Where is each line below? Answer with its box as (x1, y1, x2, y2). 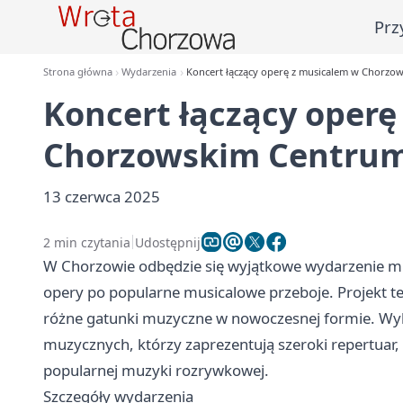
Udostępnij (135, 233, 201, 251)
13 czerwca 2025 (43, 186, 160, 207)
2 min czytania (43, 233, 130, 251)
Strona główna (43, 65, 112, 78)
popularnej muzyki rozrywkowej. (43, 360, 269, 381)
